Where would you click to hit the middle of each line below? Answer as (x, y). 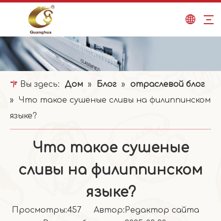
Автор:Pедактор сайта (145, 210)
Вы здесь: (40, 84)
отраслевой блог (167, 84)
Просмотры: (39, 210)
